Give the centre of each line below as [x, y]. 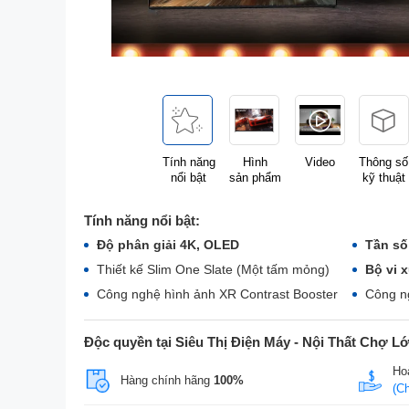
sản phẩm [255, 178]
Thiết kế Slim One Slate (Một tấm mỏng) [215, 269]
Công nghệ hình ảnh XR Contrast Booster [217, 294]
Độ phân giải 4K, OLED [168, 245]
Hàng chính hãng [167, 380]
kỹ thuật [383, 178]
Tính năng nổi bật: [142, 220]
